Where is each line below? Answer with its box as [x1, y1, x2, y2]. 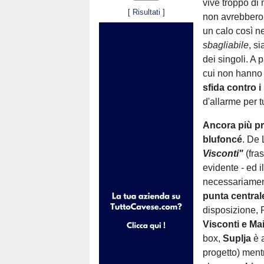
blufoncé [203, 134, 243, 144]
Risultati [132, 7, 160, 16]
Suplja [223, 233, 252, 243]
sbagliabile [203, 40, 249, 50]
